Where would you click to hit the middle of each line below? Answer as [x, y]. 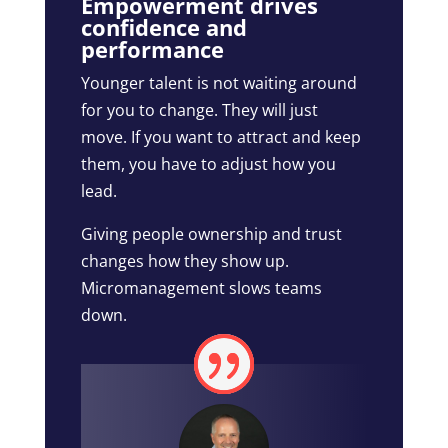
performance [152, 49]
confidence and [163, 27]
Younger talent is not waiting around [218, 83]
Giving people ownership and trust [211, 234]
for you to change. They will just [199, 110]
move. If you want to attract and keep [220, 137]
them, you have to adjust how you [208, 164]
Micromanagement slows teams [201, 288]
